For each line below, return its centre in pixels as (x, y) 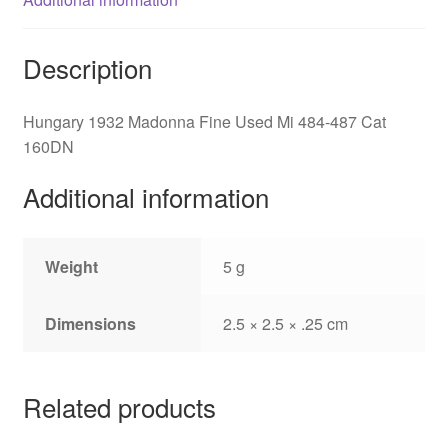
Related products (119, 406)
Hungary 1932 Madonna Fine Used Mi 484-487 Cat (204, 121)
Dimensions (91, 324)
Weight (72, 267)
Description (87, 67)
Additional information (145, 197)
